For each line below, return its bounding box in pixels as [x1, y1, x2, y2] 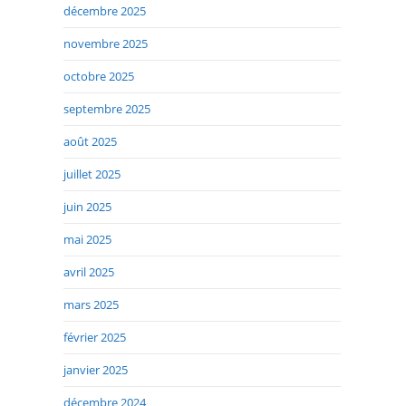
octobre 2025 [63, 68, 134, 85]
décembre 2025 [63, 3, 146, 20]
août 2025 [63, 133, 117, 150]
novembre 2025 [63, 35, 148, 53]
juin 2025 [63, 198, 111, 216]
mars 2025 [63, 296, 119, 314]
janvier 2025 [63, 362, 128, 379]
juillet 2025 [63, 166, 121, 183]
